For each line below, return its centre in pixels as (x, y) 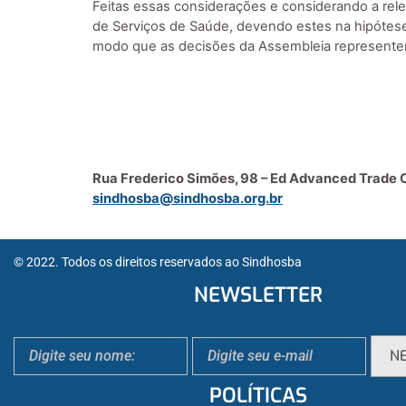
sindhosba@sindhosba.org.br (188, 199)
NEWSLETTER (258, 295)
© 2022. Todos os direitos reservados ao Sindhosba (158, 263)
